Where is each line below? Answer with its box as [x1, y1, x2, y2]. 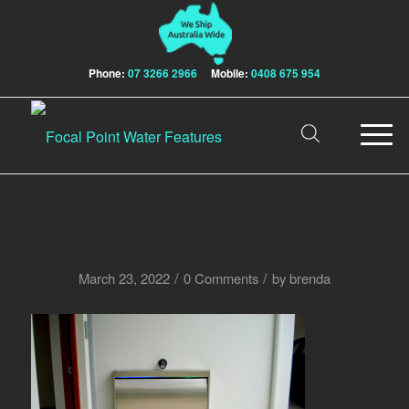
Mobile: [199, 65, 248, 82]
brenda [288, 268, 330, 288]
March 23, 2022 [78, 268, 170, 288]
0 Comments [183, 268, 258, 288]
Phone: [88, 65, 125, 82]
